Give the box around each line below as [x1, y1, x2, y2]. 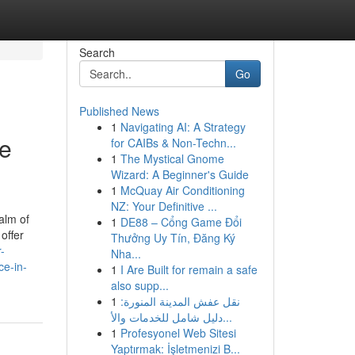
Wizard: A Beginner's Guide [110, 166, 249, 182]
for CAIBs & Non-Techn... [110, 135, 236, 151]
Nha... [110, 246, 141, 261]
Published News [78, 103, 159, 119]
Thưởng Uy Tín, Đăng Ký [110, 230, 235, 246]
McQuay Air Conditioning [120, 182, 245, 198]
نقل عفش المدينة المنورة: [120, 293, 240, 309]
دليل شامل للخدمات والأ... [222, 309, 232, 325]
